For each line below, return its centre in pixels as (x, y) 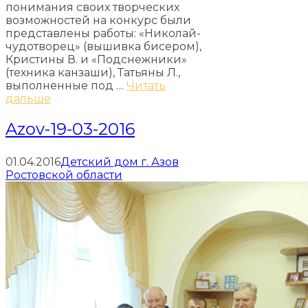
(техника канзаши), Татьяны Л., (93, 73)
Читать (146, 86)
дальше (28, 99)
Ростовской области (64, 175)
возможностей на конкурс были (98, 21)
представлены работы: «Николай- (103, 34)
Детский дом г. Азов (120, 162)
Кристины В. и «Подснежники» (96, 60)
